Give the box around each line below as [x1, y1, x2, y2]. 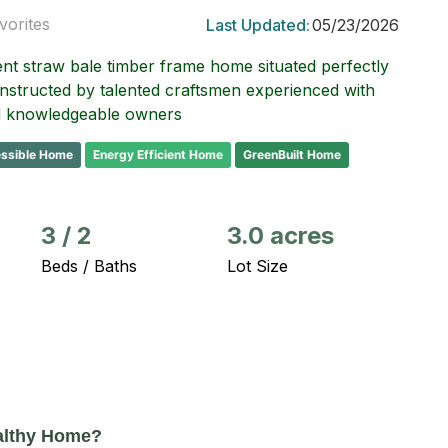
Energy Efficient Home [93, 147, 223, 162]
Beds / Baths [41, 256, 137, 276]
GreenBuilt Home [243, 147, 341, 162]
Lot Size [227, 256, 288, 276]
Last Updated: [206, 15, 310, 36]
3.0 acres [227, 221, 334, 250]
